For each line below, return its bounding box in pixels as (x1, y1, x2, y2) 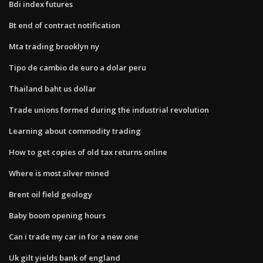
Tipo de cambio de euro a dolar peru (9, 62, 146, 73)
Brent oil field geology (9, 188, 92, 200)
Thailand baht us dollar (9, 83, 96, 94)
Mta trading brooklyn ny (9, 41, 99, 52)
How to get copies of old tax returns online (9, 146, 167, 157)
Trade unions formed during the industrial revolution (9, 104, 209, 115)
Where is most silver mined (9, 167, 109, 178)
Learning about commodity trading (9, 125, 141, 136)
